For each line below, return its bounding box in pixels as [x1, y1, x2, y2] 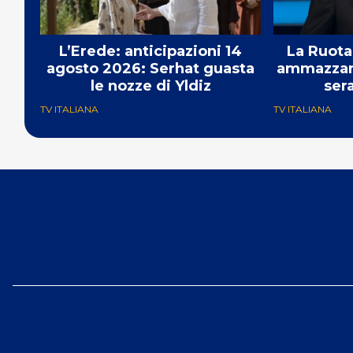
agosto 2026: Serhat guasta [46, 59, 255, 77]
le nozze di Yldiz [90, 76, 211, 95]
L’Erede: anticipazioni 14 [59, 42, 242, 60]
